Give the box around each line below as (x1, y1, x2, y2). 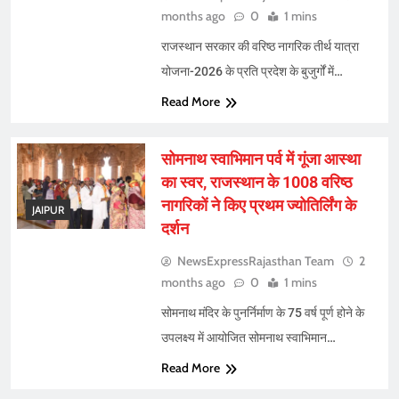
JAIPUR (32, 202, 64, 216)
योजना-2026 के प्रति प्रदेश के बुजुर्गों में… (160, 64, 343, 79)
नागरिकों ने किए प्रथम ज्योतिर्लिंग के (160, 196, 356, 216)
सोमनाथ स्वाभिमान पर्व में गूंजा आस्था (160, 150, 361, 169)
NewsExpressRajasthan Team (176, 253, 334, 270)
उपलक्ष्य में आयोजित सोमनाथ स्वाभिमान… (160, 330, 336, 346)
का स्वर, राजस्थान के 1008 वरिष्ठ (160, 173, 353, 192)
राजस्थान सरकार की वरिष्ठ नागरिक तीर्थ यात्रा (160, 39, 359, 54)
